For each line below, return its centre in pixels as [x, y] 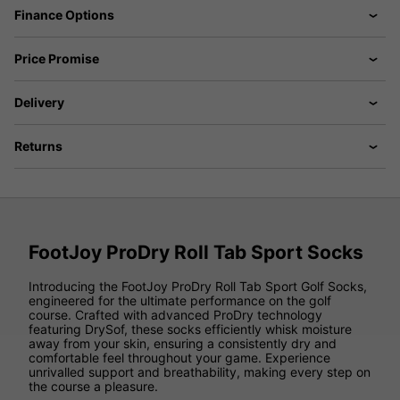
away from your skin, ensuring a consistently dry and [183, 343]
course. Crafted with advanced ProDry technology [175, 314]
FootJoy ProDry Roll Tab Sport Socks [196, 253]
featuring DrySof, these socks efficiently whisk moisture [190, 329]
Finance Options [64, 15]
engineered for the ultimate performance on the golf [180, 300]
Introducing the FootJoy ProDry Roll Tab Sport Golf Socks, [198, 286]
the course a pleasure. [93, 386]
